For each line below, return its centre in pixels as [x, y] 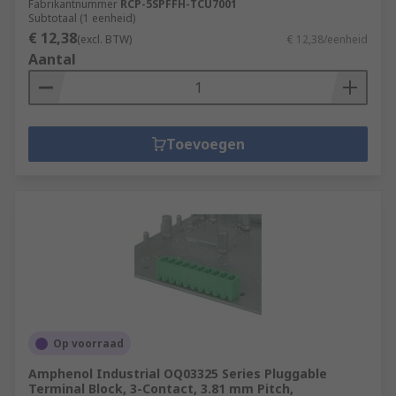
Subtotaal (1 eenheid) [82, 18]
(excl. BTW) [104, 39]
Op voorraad [88, 343]
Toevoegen [205, 144]
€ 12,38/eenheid [327, 39]
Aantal [52, 59]
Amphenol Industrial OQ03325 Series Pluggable [178, 373]
